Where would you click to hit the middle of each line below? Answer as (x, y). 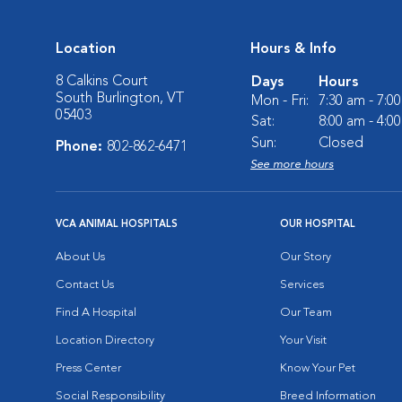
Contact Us (85, 285)
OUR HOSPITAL (318, 225)
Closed (341, 144)
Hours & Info (293, 49)
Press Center (88, 368)
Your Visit (303, 341)
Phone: (81, 147)
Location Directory (105, 341)
